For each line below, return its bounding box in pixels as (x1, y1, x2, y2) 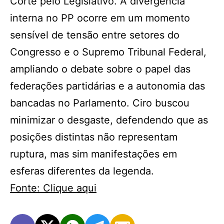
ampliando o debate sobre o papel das (10, 63, 190, 75)
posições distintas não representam (10, 131, 177, 143)
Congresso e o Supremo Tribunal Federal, (10, 46, 206, 58)
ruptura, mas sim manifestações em (10, 148, 177, 160)
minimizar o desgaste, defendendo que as (10, 114, 208, 126)
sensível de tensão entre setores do (10, 29, 179, 41)
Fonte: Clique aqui (10, 182, 96, 194)
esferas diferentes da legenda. (10, 165, 157, 177)
